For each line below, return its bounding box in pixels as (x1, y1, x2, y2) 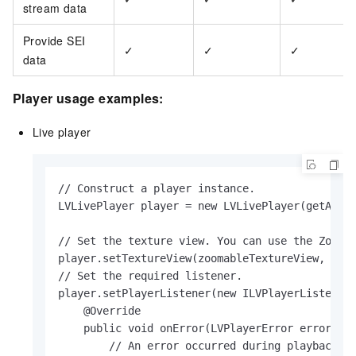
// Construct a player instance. (58, 182, 255, 195)
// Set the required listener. (58, 269, 242, 283)
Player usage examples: (13, 89, 164, 108)
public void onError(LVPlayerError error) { (58, 322, 350, 335)
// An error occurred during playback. (58, 339, 344, 353)
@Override (58, 304, 141, 318)
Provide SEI (23, 33, 86, 49)
